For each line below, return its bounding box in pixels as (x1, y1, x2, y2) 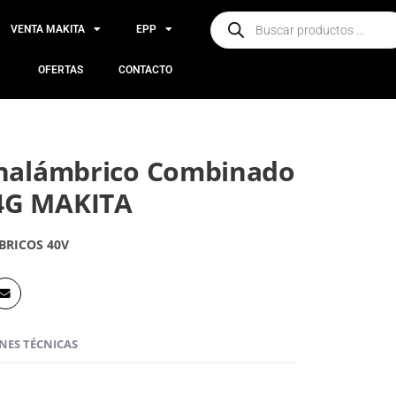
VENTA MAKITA (11, 23, 86, 35)
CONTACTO (118, 64, 173, 76)
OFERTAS (38, 64, 84, 76)
